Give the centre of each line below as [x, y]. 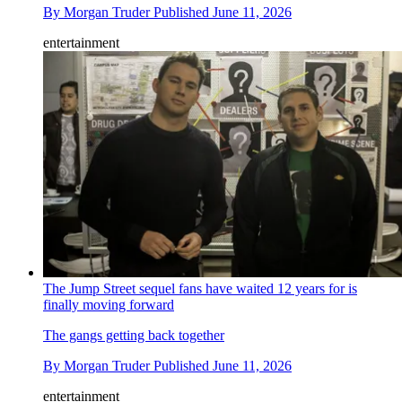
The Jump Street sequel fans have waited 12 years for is [200, 288]
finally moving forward [109, 304]
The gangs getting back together [134, 335]
